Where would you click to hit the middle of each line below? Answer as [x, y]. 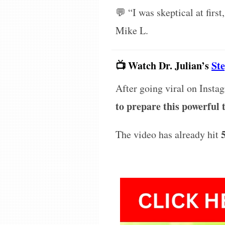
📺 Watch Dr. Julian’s [163, 66]
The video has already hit [168, 135]
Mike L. [132, 31]
